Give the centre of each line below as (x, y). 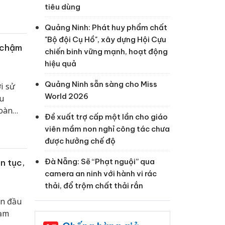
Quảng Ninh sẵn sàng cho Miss (101, 84)
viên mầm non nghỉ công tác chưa (107, 129)
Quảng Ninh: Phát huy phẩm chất (106, 28)
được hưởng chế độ (80, 141)
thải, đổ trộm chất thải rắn (94, 186)
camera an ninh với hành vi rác (100, 174)
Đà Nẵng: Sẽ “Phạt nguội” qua (99, 162)
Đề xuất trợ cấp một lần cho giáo (106, 117)
